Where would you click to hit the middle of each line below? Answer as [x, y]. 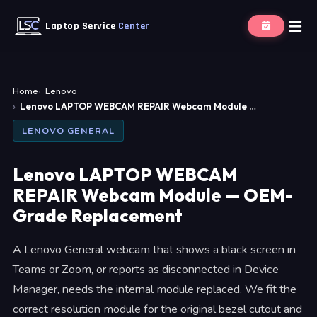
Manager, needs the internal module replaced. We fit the [155, 290]
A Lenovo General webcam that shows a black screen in [154, 250]
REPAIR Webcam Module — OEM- [153, 195]
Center [133, 26]
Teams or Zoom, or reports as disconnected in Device [146, 270]
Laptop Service [82, 26]
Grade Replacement [98, 216]
